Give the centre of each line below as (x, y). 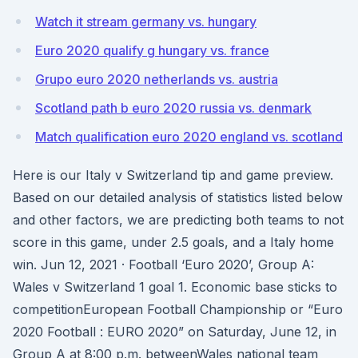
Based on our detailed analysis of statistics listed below (178, 197)
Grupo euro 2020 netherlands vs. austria (157, 79)
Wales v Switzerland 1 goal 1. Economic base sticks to (175, 287)
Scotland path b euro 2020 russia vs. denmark (173, 108)
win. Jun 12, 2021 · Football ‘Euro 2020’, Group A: (163, 265)
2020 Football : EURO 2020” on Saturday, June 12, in (175, 332)
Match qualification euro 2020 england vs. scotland (189, 137)
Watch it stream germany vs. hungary (146, 22)
